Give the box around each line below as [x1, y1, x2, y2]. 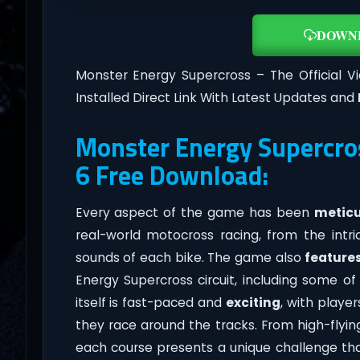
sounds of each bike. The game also [75, 248, 305, 266]
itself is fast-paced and [75, 293, 226, 311]
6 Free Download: [75, 155, 268, 194]
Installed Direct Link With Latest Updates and [75, 88, 358, 106]
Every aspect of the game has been [75, 203, 315, 221]
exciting [225, 293, 280, 311]
